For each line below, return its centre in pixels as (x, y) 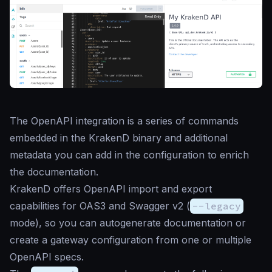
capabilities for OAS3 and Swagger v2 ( (100, 206)
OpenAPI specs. (47, 257)
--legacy (217, 206)
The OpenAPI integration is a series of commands (124, 121)
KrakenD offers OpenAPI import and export (111, 189)
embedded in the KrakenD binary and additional (119, 138)
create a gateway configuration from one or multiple (131, 240)
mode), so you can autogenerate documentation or (128, 223)
